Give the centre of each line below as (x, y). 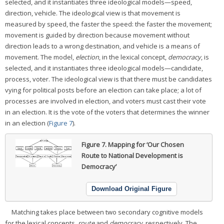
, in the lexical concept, (133, 57)
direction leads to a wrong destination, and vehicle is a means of (102, 46)
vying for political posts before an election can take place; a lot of (103, 90)
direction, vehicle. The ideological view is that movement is (93, 13)
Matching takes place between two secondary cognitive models (107, 212)
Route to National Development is (132, 155)
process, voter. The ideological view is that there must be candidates (108, 79)
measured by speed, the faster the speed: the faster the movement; (108, 24)
